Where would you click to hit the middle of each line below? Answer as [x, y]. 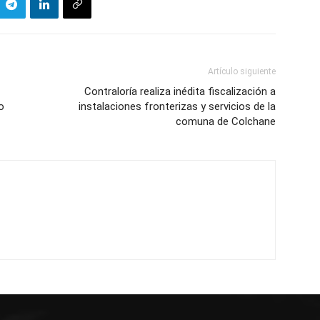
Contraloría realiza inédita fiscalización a [180, 91]
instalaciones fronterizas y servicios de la [177, 106]
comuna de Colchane [226, 121]
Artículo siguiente [242, 71]
